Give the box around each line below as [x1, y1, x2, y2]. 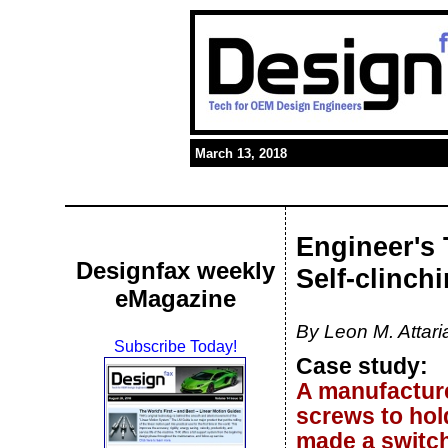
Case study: [296, 353, 428, 379]
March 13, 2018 [195, 146, 287, 161]
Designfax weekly [75, 257, 275, 284]
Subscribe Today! [113, 338, 237, 355]
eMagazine [114, 285, 236, 312]
